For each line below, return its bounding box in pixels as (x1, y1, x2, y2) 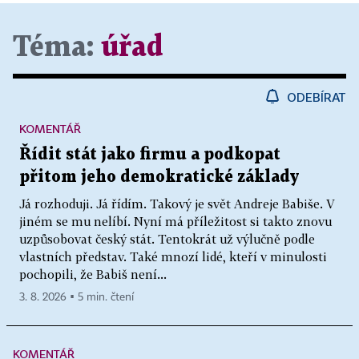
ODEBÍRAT (287, 90, 346, 105)
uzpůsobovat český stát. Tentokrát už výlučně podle (19, 232, 315, 247)
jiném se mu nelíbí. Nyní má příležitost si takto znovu (19, 214, 332, 229)
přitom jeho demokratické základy (19, 169, 299, 186)
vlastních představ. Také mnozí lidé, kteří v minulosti (19, 249, 327, 264)
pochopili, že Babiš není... (19, 267, 167, 282)
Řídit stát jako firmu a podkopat (19, 147, 280, 163)
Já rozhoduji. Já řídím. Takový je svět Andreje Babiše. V (19, 196, 335, 212)
